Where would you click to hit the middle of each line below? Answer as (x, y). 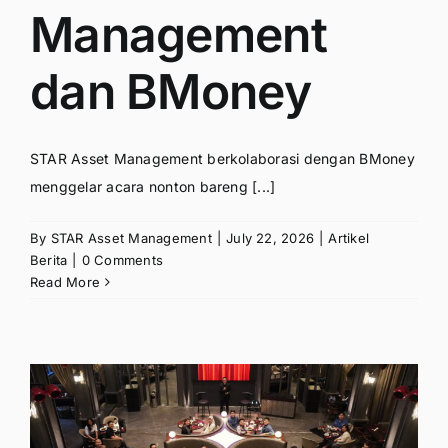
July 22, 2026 (270, 237)
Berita (49, 259)
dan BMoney (170, 91)
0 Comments (122, 259)
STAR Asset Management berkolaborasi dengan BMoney (222, 158)
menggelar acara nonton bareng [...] (153, 186)
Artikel (349, 237)
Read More (65, 281)
